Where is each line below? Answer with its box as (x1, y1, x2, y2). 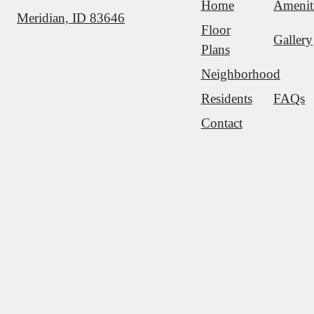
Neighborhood (200, 67, 280, 82)
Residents (200, 91, 252, 107)
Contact (200, 116, 243, 131)
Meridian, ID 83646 (17, 11, 125, 26)
